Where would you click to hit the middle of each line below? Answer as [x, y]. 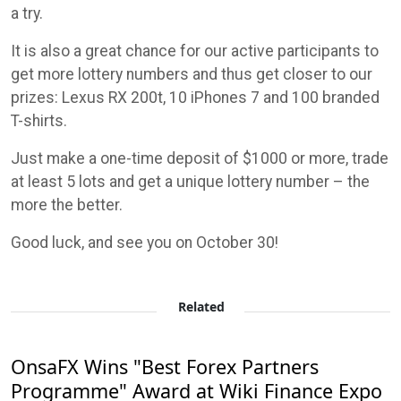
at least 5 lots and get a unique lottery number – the [190, 181]
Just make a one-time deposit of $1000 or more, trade [200, 158]
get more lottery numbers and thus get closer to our [192, 74]
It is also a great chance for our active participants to [195, 51]
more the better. [67, 205]
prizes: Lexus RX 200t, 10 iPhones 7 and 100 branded [195, 97]
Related [201, 306]
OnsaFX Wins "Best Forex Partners [165, 366]
